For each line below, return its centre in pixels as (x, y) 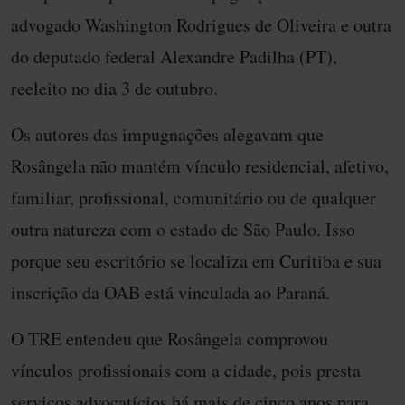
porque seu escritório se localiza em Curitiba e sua (196, 261)
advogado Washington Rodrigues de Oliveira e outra (201, 25)
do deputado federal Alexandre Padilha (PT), (174, 57)
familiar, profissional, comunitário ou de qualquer (193, 198)
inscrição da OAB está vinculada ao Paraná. (170, 293)
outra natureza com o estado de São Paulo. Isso (183, 230)
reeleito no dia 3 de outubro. (114, 89)
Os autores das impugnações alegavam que (167, 135)
